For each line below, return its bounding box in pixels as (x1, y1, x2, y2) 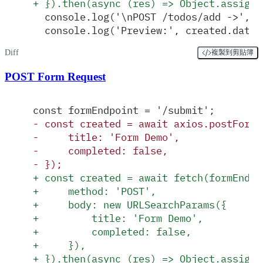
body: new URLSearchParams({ (39, 198, 227, 212)
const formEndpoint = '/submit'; (33, 103, 215, 117)
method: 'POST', (39, 184, 156, 198)
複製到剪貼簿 (211, 48, 254, 57)
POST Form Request (5, 70, 106, 83)
